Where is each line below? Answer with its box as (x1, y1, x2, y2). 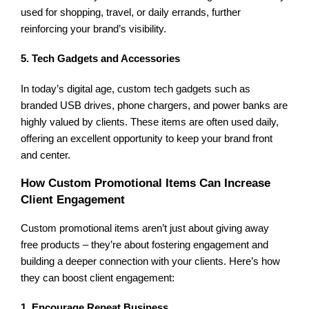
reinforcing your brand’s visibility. (21, 23, 167, 34)
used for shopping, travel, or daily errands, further (21, 6, 241, 18)
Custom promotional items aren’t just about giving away (21, 222, 270, 234)
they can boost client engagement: (21, 272, 175, 283)
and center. (21, 149, 71, 161)
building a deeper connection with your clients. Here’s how (21, 255, 281, 267)
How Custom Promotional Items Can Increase (21, 176, 271, 190)
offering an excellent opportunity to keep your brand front (21, 132, 273, 144)
